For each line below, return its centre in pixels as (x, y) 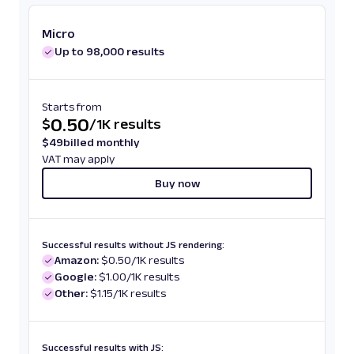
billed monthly (102, 142)
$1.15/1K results (128, 293)
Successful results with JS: (103, 347)
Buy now (177, 183)
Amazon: (77, 260)
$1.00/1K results (139, 277)
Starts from (72, 107)
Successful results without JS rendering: (133, 245)
